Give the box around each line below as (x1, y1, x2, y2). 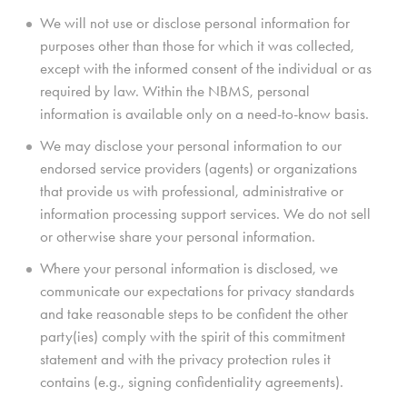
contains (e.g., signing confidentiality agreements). (40, 372, 343, 392)
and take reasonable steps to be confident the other (40, 304, 348, 323)
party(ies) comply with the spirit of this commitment (40, 327, 345, 346)
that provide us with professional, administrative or (40, 182, 343, 201)
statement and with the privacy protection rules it (40, 350, 331, 369)
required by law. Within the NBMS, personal (40, 82, 310, 101)
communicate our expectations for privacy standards (40, 282, 354, 301)
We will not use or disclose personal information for (40, 14, 350, 33)
